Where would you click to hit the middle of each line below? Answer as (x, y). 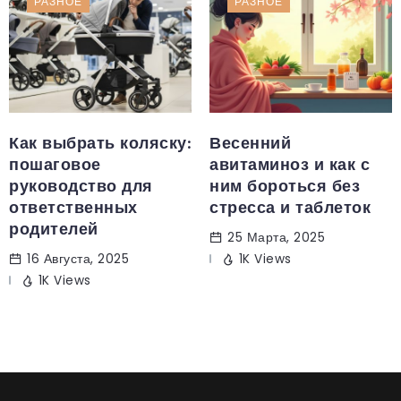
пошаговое (55, 164)
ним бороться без (285, 186)
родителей (54, 229)
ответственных (73, 207)
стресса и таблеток (290, 207)
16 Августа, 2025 (78, 259)
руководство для (81, 186)
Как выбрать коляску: (100, 143)
